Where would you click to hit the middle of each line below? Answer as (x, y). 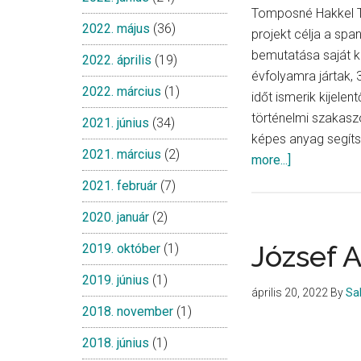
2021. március (122, 154)
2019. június (116, 280)
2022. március (122, 91)
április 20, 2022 (290, 293)
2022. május (116, 29)
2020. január (116, 217)
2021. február (120, 186)
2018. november (128, 311)
